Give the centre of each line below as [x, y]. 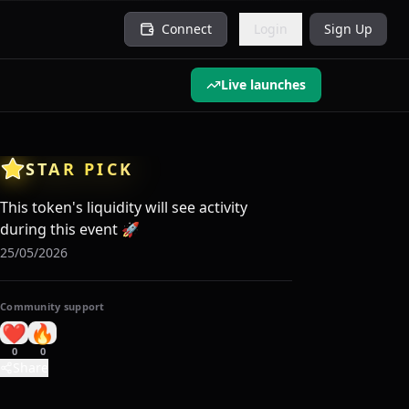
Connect [187, 29]
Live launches [263, 84]
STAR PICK [80, 169]
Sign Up [348, 29]
